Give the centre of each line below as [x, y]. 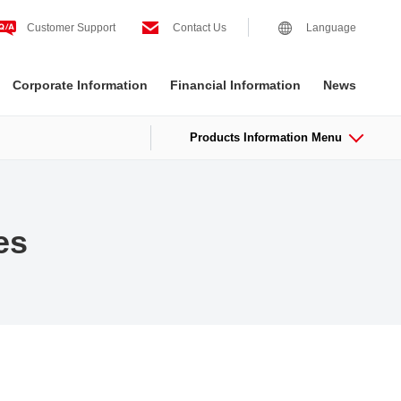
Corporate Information [80, 85]
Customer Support [71, 27]
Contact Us [200, 27]
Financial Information [235, 85]
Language [331, 27]
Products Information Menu [266, 137]
